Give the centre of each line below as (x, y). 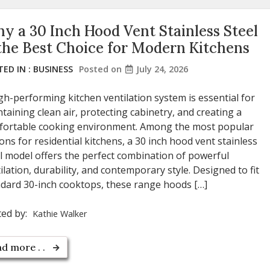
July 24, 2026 (162, 69)
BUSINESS (53, 69)
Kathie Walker (60, 213)
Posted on (102, 69)
